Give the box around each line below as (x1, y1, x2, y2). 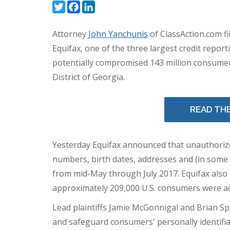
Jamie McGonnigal (109, 202, 178, 214)
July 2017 (143, 168, 178, 180)
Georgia (92, 71, 123, 83)
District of (52, 71, 92, 83)
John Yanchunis (88, 28, 148, 40)
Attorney (52, 28, 88, 40)
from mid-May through (52, 168, 143, 180)
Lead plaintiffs (52, 202, 109, 214)
